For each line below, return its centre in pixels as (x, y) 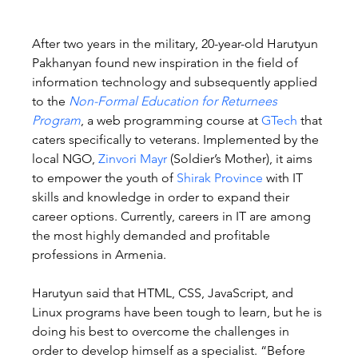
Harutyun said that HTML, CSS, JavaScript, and (165, 292)
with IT (285, 177)
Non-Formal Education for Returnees (175, 101)
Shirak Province (220, 177)
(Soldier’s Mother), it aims (242, 158)
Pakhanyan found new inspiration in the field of (167, 62)
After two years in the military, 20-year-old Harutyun (177, 43)
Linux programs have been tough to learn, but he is (179, 312)
